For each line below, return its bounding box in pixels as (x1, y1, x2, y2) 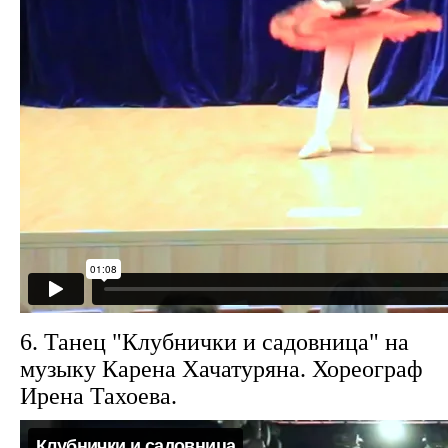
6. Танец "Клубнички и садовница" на (20, 329, 409, 355)
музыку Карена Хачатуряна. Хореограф (20, 356, 423, 382)
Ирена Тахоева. (20, 383, 177, 409)
